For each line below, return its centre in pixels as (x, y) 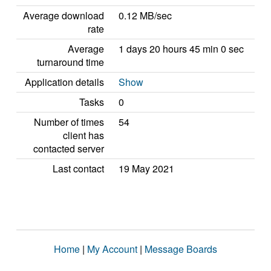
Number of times (69, 122)
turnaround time (70, 62)
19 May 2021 (146, 168)
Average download (64, 15)
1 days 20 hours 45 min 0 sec (181, 49)
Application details (64, 82)
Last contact (78, 168)
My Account (112, 249)
